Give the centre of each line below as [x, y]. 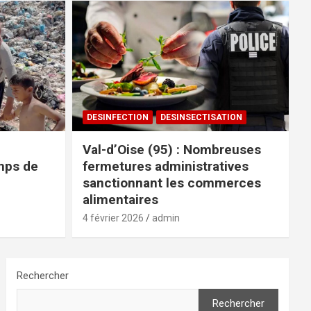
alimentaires [120, 199]
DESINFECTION [117, 117]
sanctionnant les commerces [171, 183]
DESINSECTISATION [201, 117]
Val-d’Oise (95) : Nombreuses [171, 149]
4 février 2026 [113, 218]
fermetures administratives [165, 166]
